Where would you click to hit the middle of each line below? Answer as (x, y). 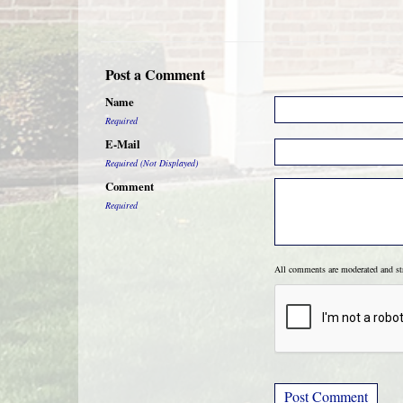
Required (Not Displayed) (152, 163)
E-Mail (123, 144)
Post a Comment (155, 74)
